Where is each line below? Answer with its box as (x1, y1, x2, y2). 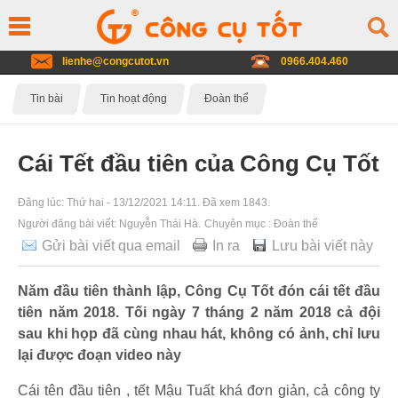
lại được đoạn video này (18, 346, 181, 362)
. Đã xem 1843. (197, 195, 270, 209)
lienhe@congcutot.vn (62, 55, 169, 68)
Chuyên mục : (204, 217, 274, 230)
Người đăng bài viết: (18, 217, 119, 230)
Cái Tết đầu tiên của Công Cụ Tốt (18, 149, 379, 177)
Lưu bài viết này (272, 237, 373, 253)
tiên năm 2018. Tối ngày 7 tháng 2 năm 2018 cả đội (18, 304, 380, 320)
